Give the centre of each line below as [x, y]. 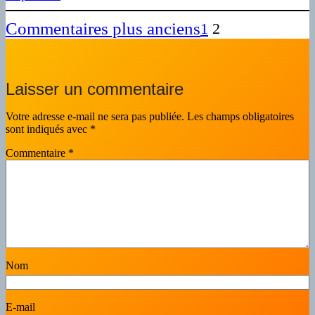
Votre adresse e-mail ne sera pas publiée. [95, 117]
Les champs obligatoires [240, 117]
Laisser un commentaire [95, 89]
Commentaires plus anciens [103, 29]
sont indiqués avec [48, 129]
